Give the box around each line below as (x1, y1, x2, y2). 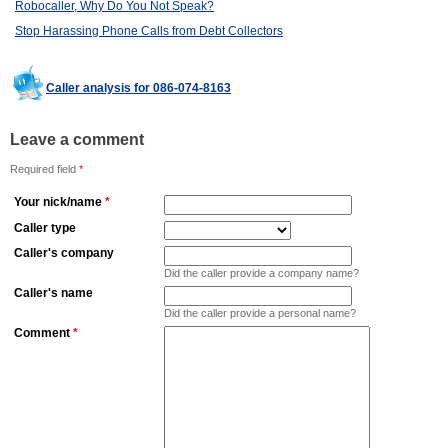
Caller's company (14, 246, 114, 261)
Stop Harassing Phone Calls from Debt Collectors (15, 24, 283, 39)
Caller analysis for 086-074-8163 (46, 81, 231, 96)
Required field (10, 163, 79, 176)
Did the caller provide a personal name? (164, 307, 356, 320)
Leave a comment (10, 131, 144, 149)
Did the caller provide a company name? (164, 267, 359, 280)
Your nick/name (14, 195, 102, 210)
